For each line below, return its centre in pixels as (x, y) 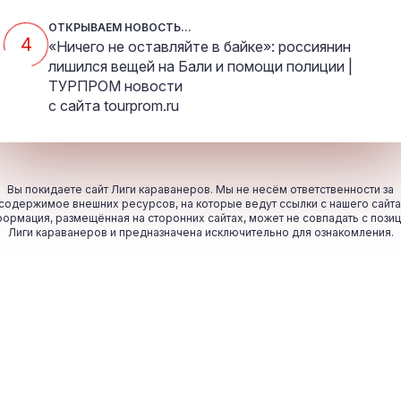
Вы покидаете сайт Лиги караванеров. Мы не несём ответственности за (200, 190)
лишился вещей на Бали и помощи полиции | (200, 67)
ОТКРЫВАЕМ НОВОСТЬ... (120, 28)
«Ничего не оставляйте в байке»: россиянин (200, 47)
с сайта (76, 106)
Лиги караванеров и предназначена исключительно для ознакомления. (200, 233)
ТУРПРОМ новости (115, 86)
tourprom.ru (141, 106)
